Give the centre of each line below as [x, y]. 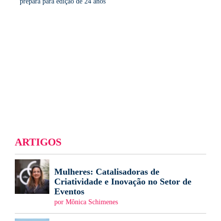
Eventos [69, 192]
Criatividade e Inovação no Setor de [123, 182]
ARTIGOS [38, 142]
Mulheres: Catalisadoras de [107, 172]
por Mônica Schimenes [86, 202]
